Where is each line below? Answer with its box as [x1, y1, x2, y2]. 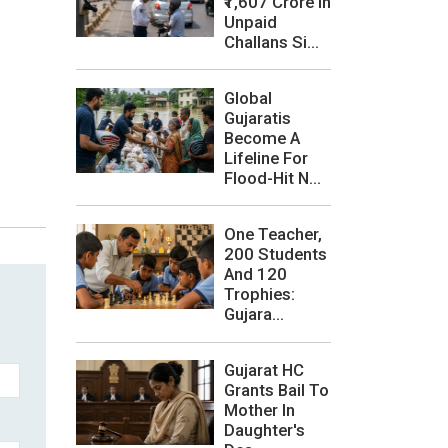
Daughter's [224, 420, 305, 441]
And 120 [224, 263, 287, 284]
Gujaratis [224, 107, 291, 128]
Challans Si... [224, 31, 319, 52]
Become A [224, 127, 300, 148]
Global [224, 87, 272, 108]
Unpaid [224, 11, 277, 32]
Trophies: [224, 283, 295, 304]
